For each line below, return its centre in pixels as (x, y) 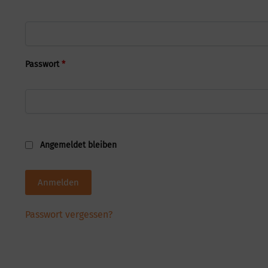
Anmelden (59, 182)
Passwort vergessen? (68, 214)
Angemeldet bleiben (78, 145)
